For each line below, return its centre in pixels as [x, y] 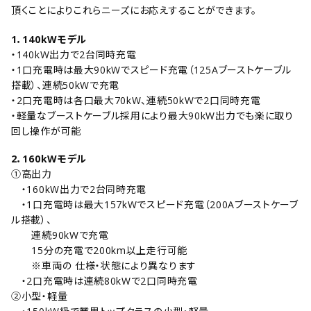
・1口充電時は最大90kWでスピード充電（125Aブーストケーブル [152, 70]
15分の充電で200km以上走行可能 [99, 250]
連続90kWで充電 [60, 235]
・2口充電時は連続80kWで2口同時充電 [104, 281]
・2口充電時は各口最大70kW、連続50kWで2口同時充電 [136, 100]
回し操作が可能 [46, 131]
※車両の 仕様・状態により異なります [104, 266]
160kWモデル [55, 159]
